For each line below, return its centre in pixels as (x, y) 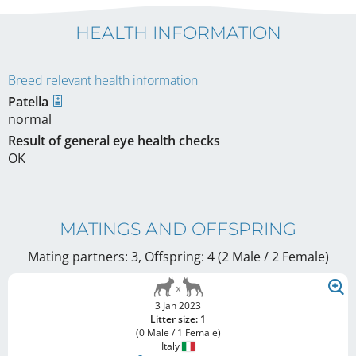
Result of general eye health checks (114, 140)
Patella (30, 101)
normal (30, 119)
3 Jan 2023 (178, 305)
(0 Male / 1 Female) (178, 332)
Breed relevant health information (103, 80)
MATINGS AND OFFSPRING (178, 229)
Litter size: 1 (178, 319)
